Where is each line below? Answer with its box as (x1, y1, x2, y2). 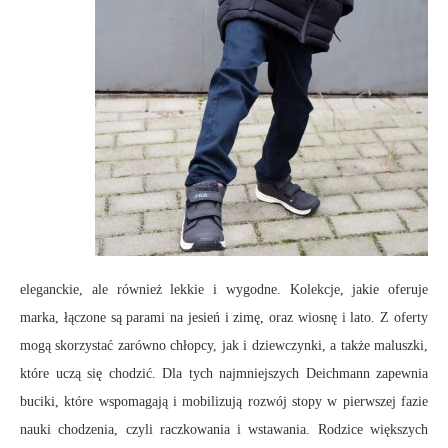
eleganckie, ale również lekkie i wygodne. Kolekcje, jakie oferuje (20, 282, 428, 298)
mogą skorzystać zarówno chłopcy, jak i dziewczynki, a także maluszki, (20, 338, 428, 354)
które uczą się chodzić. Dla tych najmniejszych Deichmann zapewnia (20, 366, 428, 382)
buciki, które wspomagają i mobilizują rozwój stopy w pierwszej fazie (20, 394, 428, 410)
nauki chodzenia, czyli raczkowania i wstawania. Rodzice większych (20, 422, 428, 438)
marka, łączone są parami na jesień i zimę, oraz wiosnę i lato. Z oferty (20, 310, 428, 326)
